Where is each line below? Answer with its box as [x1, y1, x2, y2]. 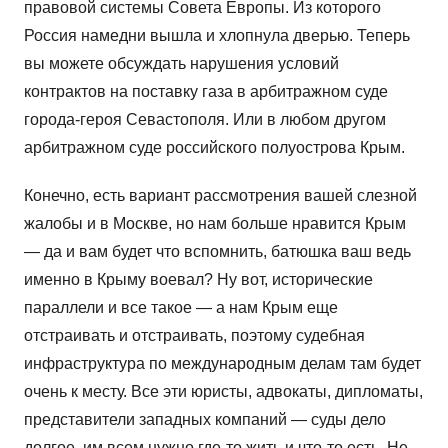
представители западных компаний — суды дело [24, 411, 386, 429]
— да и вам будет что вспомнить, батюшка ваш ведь [24, 243, 411, 261]
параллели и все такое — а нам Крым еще [24, 299, 338, 317]
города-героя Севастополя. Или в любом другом [24, 111, 386, 129]
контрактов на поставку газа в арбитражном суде [24, 83, 388, 101]
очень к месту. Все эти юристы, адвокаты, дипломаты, [24, 383, 423, 401]
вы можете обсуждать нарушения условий [24, 55, 339, 73]
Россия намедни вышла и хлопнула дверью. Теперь [24, 27, 410, 45]
